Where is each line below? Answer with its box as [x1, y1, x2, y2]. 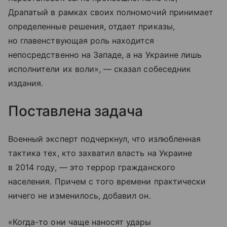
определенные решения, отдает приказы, [8, 21, 175, 31]
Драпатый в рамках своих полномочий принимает [8, 7, 214, 17]
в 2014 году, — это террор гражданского [8, 162, 175, 172]
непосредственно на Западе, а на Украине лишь [8, 49, 202, 60]
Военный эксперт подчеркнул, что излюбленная [8, 133, 201, 144]
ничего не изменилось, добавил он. [8, 190, 151, 201]
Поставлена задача [8, 102, 143, 120]
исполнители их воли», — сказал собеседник [8, 63, 191, 74]
